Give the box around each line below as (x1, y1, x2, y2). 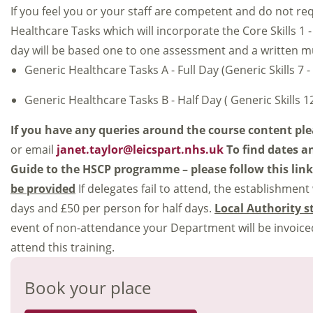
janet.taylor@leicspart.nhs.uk (57, 142, 224, 157)
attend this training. (10, 240, 115, 255)
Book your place (24, 276, 151, 299)
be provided (10, 181, 75, 196)
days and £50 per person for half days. (10, 201, 212, 216)
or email (10, 142, 57, 157)
